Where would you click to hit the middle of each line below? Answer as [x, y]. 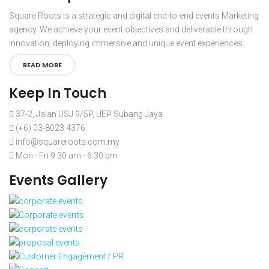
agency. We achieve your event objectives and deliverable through [131, 29]
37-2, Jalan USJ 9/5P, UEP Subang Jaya [88, 114]
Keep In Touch [58, 93]
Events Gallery [58, 180]
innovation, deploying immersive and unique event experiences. [127, 43]
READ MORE [42, 65]
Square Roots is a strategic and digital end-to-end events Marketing [134, 15]
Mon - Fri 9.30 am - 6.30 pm [66, 155]
